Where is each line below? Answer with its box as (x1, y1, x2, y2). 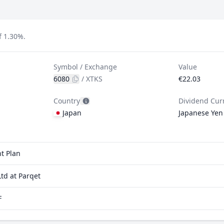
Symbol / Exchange (53, 62, 117, 71)
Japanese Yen (178, 108, 223, 117)
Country (53, 96, 80, 105)
